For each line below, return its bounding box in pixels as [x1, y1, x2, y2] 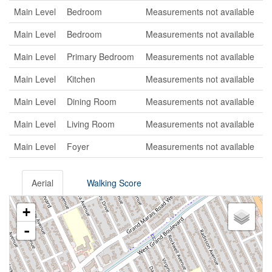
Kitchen [67, 73, 95, 85]
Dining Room [67, 95, 117, 107]
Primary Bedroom [67, 50, 134, 63]
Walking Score [87, 177, 141, 189]
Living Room [67, 118, 115, 130]
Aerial [32, 177, 53, 189]
